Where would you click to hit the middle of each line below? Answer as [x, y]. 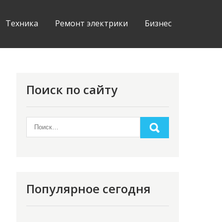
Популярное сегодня [89, 189]
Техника [22, 23]
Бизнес [158, 23]
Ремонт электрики [91, 23]
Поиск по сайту [72, 89]
